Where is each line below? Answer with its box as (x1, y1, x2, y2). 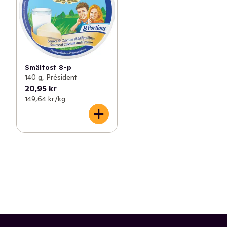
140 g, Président (25, 72, 77, 82)
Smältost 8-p (25, 62, 71, 72)
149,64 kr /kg (25, 94, 65, 103)
